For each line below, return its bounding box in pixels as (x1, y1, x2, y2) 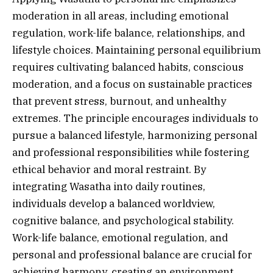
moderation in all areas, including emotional (12, 9, 229, 23)
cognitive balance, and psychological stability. (12, 213, 234, 227)
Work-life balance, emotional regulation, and (12, 230, 228, 244)
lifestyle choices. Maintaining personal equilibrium (12, 43, 261, 57)
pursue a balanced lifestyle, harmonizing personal (12, 128, 257, 142)
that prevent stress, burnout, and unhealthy (12, 94, 226, 108)
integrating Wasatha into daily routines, (12, 179, 205, 193)
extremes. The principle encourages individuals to (12, 111, 258, 125)
